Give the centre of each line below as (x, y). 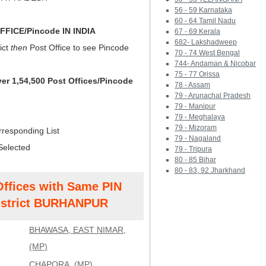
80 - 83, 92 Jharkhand (210, 170)
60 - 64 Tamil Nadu (205, 21)
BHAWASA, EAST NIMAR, (77, 230)
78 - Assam (192, 85)
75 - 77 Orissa (197, 74)
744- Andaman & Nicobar (215, 64)
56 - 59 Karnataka (203, 10)
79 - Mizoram (196, 128)
